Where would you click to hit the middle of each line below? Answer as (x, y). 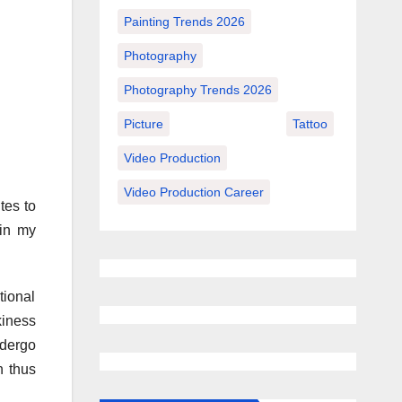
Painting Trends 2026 (184, 21)
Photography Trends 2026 (197, 89)
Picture (143, 123)
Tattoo (310, 123)
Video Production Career (193, 192)
